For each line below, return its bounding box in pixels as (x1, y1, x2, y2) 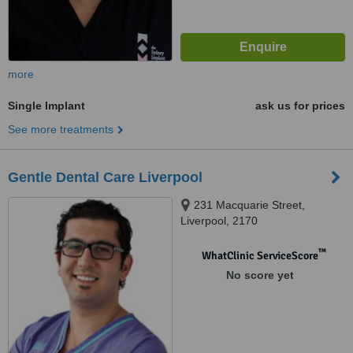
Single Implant (8, 99, 85, 112)
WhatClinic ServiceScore (201, 249, 318, 262)
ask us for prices (255, 99, 345, 112)
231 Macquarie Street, (194, 199, 305, 211)
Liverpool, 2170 (180, 214, 258, 227)
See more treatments (8, 123, 113, 136)
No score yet (225, 269, 294, 281)
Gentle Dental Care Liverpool (8, 169, 203, 185)
